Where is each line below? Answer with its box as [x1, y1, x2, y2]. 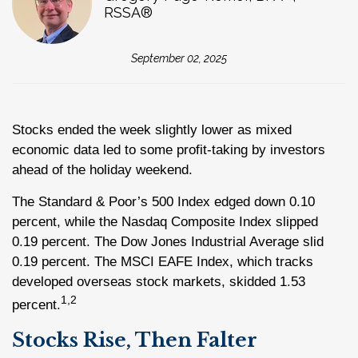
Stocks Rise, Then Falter [12, 328, 257, 352]
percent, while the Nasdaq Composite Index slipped [12, 214, 318, 229]
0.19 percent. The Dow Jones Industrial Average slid [12, 234, 324, 249]
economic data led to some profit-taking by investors [12, 142, 325, 157]
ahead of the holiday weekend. [12, 162, 193, 177]
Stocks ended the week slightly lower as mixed [12, 122, 292, 137]
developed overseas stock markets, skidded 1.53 [12, 274, 305, 289]
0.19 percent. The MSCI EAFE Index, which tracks [12, 254, 313, 269]
